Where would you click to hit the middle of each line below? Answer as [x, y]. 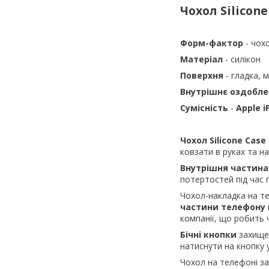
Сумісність [205, 108]
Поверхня [203, 76]
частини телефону [223, 207]
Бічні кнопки [210, 235]
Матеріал [203, 59]
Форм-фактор [213, 43]
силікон [246, 59]
